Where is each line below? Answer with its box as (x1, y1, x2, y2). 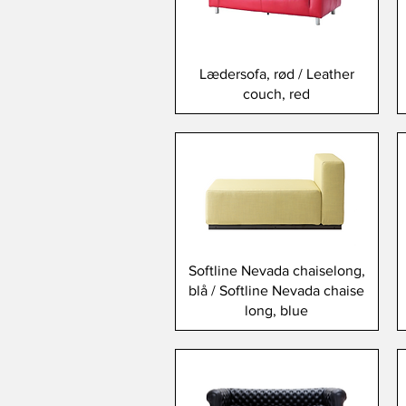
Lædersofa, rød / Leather (198, 66, 354, 82)
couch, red (243, 86, 311, 102)
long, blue (245, 303, 309, 319)
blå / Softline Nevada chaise (188, 283, 365, 299)
